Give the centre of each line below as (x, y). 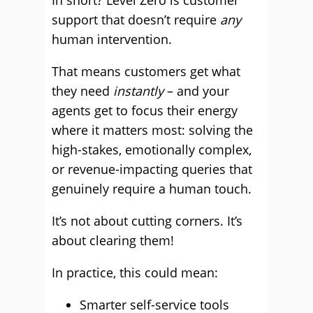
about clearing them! (113, 240)
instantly (138, 91)
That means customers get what (146, 71)
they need (82, 91)
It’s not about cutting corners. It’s (147, 221)
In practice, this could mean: (135, 272)
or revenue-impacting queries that (152, 169)
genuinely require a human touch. (152, 189)
